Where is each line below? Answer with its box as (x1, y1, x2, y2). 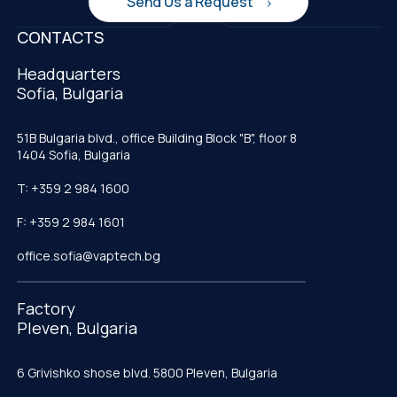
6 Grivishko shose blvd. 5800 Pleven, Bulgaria (17, 364, 277, 382)
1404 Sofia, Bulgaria (17, 146, 130, 164)
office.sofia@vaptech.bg (17, 247, 160, 265)
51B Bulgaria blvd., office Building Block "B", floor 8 (17, 129, 297, 147)
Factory (17, 298, 75, 320)
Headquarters (17, 63, 121, 85)
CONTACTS (17, 27, 104, 49)
